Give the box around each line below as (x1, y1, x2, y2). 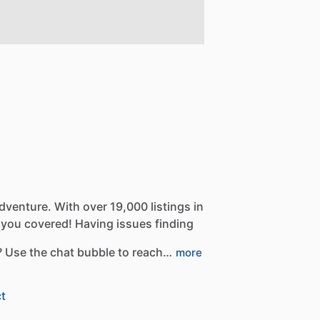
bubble (77, 245, 115, 260)
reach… (132, 245, 172, 260)
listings (151, 199, 191, 214)
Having (75, 216, 114, 231)
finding (155, 216, 194, 231)
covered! (24, 216, 72, 231)
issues (116, 216, 152, 231)
